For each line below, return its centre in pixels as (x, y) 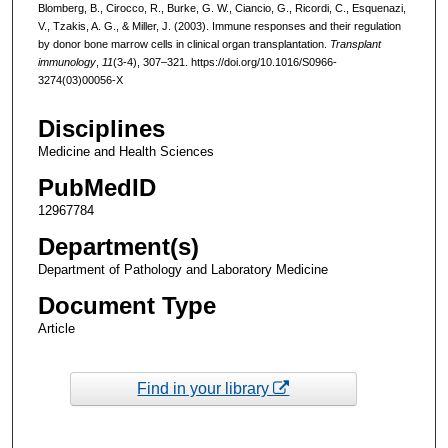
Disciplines (101, 129)
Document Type (126, 306)
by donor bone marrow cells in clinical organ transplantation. (183, 43)
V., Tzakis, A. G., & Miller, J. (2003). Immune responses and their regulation (219, 25)
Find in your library (205, 388)
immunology (66, 61)
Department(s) (118, 247)
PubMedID (96, 188)
